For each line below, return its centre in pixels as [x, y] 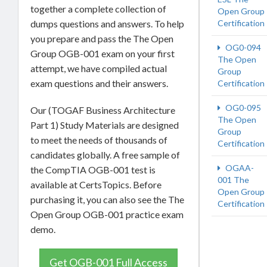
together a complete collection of [98, 8]
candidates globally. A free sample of [105, 154]
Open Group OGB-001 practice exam [107, 214]
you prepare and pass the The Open [102, 38]
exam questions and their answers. [100, 83]
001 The [233, 180]
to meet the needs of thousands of [99, 139]
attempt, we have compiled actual [99, 68]
